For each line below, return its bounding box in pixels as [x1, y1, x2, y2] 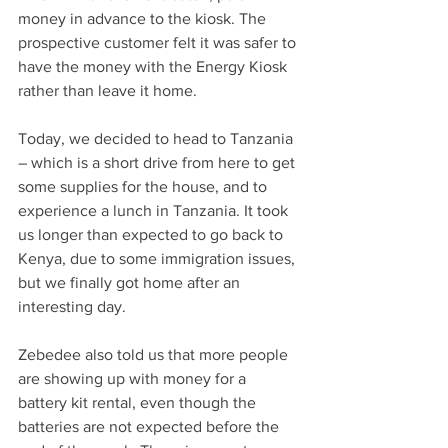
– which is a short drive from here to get [18, 154, 299, 171]
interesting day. [18, 298, 126, 315]
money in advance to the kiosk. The [18, 10, 270, 27]
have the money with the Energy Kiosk [18, 58, 291, 75]
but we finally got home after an [18, 274, 244, 291]
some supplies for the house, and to [18, 178, 271, 195]
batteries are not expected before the [18, 418, 283, 435]
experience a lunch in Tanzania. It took [18, 202, 292, 219]
